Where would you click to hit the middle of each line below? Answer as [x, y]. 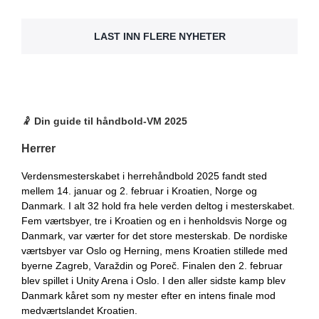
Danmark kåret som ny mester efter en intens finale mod [148, 296]
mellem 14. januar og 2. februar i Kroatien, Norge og [139, 191]
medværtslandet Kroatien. [79, 310]
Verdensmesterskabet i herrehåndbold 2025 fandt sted [144, 176]
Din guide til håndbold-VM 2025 [111, 121]
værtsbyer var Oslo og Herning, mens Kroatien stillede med [155, 251]
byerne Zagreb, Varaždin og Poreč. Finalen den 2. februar [152, 266]
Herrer [38, 148]
